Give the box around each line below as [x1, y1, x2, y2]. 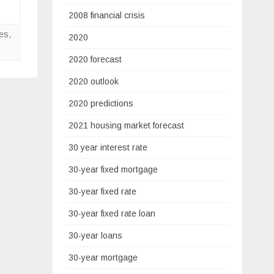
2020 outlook [68, 76, 119, 86]
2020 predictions [68, 98, 133, 108]
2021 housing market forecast [68, 120, 184, 130]
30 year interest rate [68, 143, 147, 152]
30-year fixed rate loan [68, 209, 155, 218]
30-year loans [68, 231, 122, 240]
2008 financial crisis [68, 10, 145, 20]
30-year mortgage [68, 253, 138, 262]
